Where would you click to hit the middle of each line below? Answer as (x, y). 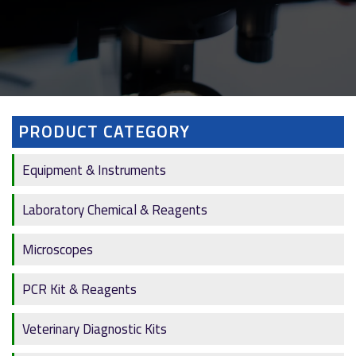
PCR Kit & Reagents (79, 290)
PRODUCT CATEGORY (104, 132)
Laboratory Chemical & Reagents (115, 210)
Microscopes (58, 250)
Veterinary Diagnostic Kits (95, 329)
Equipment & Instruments (94, 170)
